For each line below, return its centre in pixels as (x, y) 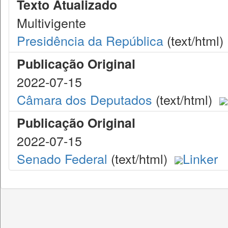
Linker (200, 158)
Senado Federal (62, 158)
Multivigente (51, 22)
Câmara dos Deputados (84, 99)
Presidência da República (90, 40)
